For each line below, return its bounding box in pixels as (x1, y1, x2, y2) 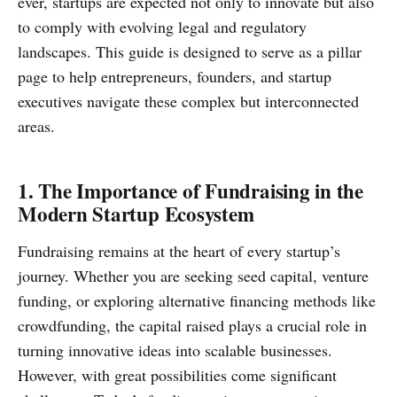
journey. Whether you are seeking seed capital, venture (18, 264, 369, 286)
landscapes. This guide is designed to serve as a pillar (18, 40, 362, 62)
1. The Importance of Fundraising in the (18, 175, 364, 206)
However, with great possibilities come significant (18, 363, 337, 385)
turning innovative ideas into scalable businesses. (18, 339, 332, 361)
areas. (18, 114, 55, 136)
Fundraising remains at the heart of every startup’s (18, 239, 340, 261)
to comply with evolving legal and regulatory (18, 15, 307, 37)
